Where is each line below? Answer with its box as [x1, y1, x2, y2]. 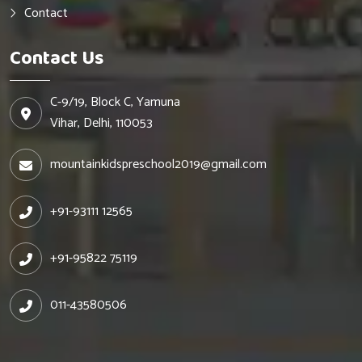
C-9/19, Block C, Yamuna [50, 91, 180, 114]
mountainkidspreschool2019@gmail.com [50, 154, 267, 176]
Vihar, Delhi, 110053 [50, 112, 153, 135]
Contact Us [10, 43, 103, 75]
